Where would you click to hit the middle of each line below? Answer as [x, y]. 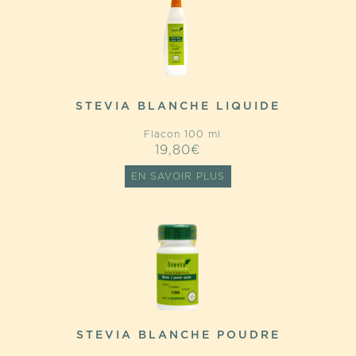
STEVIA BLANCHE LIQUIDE [178, 106]
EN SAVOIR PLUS [178, 176]
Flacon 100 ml [178, 134]
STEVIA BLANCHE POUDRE [178, 335]
